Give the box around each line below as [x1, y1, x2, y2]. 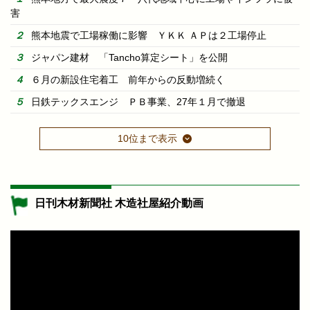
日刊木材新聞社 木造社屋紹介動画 [35, 197, 203, 209]
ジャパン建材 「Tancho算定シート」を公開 [31, 51, 228, 63]
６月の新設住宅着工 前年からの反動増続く [31, 73, 225, 85]
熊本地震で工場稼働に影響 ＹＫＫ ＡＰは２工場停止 [31, 29, 266, 41]
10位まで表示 [118, 132, 178, 144]
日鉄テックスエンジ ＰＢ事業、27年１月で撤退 [31, 95, 246, 107]
